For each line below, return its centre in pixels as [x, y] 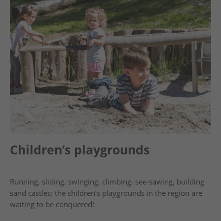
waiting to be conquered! [52, 204]
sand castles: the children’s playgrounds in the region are [106, 193]
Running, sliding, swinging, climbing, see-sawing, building [107, 181]
